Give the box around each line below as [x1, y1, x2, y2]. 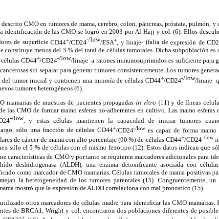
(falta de [146, 38, 168, 46]
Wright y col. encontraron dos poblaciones [44, 206, 161, 214]
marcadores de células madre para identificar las [39, 198, 170, 206]
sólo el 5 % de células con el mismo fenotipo [8, 144, 133, 152]
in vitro [135, 99, 158, 107]
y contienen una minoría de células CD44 [47, 76, 161, 84]
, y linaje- [117, 38, 146, 46]
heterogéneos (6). [36, 84, 83, 92]
